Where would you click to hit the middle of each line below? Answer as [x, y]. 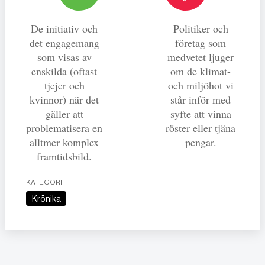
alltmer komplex [64, 142]
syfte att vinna [201, 113]
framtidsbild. [64, 156]
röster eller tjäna [201, 127]
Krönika [49, 198]
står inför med [201, 99]
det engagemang [64, 42]
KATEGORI [44, 182]
